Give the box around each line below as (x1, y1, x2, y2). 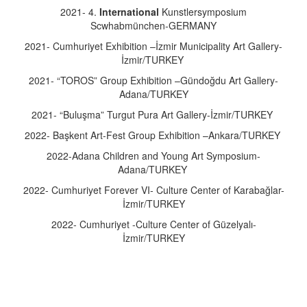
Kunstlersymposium (162, 5, 247, 19)
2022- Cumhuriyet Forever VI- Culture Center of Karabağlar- (23, 183, 284, 197)
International (99, 5, 162, 19)
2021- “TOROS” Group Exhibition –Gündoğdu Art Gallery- (29, 73, 278, 87)
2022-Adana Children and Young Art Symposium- (47, 149, 260, 162)
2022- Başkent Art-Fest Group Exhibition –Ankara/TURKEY (24, 128, 283, 142)
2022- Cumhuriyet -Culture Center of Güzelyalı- (51, 217, 256, 231)
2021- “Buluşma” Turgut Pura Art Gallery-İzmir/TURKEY (32, 108, 275, 121)
